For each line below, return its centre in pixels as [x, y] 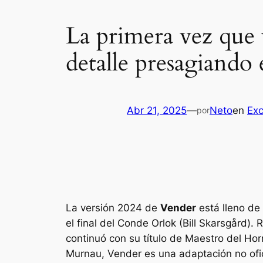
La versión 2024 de [113, 208]
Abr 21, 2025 [157, 110]
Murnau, [87, 253]
